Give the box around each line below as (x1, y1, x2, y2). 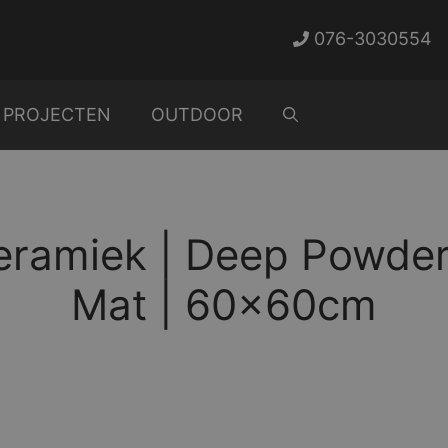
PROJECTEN (3, 104, 111, 125)
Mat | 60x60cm (71, 279, 377, 330)
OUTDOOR (151, 104, 243, 125)
